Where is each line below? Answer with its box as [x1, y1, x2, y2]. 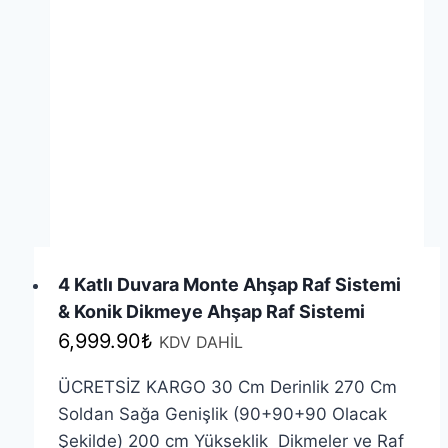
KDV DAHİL [158, 332, 243, 353]
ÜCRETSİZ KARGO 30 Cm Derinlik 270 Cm [57, 377, 397, 398]
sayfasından [239, 58, 338, 79]
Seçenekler [239, 4, 329, 25]
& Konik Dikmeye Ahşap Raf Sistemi [57, 301, 365, 323]
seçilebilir [239, 85, 315, 106]
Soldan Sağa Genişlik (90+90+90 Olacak [57, 404, 387, 425]
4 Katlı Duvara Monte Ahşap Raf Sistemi [57, 274, 401, 296]
